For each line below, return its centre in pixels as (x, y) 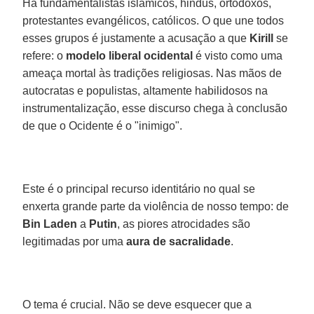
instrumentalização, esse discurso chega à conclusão (155, 108)
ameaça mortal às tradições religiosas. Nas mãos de (152, 73)
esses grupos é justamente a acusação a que (136, 38)
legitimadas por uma (75, 241)
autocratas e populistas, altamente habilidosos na (145, 90)
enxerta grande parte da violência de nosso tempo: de (156, 206)
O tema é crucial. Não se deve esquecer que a (137, 304)
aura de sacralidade (179, 241)
